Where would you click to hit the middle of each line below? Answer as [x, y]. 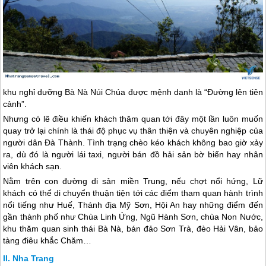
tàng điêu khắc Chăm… [47, 240]
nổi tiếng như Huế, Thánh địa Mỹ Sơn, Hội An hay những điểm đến [133, 205]
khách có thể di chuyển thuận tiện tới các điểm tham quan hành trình [133, 193]
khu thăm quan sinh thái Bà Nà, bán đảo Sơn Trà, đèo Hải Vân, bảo [133, 228]
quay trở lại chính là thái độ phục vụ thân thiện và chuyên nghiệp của [133, 130]
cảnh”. [15, 104]
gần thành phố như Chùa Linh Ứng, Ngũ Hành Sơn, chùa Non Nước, [133, 216]
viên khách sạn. [33, 166]
